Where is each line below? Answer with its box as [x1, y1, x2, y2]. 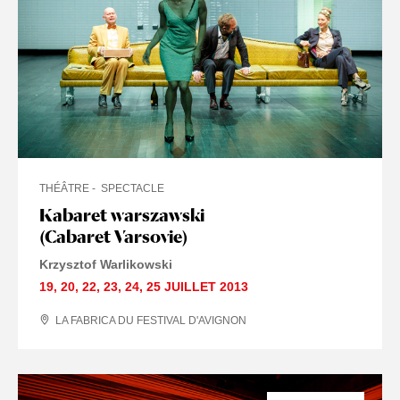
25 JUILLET [146, 279, 216, 294]
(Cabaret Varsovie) [39, 225, 187, 247]
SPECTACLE [101, 181, 164, 195]
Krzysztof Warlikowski [39, 256, 172, 271]
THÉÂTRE [39, 181, 89, 195]
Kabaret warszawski [39, 204, 204, 226]
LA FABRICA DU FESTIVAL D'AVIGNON [55, 313, 246, 327]
